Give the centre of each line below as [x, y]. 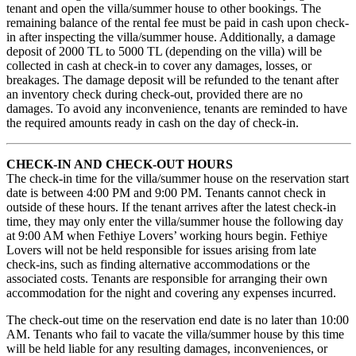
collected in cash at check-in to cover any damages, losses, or [159, 66]
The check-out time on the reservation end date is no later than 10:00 [178, 320]
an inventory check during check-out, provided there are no [155, 95]
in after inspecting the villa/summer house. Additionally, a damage [171, 37]
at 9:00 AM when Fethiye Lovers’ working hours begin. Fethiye [167, 236]
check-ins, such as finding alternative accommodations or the [158, 265]
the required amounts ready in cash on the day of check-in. [153, 123]
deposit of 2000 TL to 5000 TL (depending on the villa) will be [164, 52]
